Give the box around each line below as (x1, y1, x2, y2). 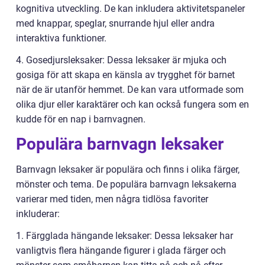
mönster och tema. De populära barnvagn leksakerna (16, 179, 237, 190)
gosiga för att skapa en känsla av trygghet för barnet (16, 69, 235, 81)
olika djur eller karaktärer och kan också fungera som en (16, 99, 249, 111)
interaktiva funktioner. (16, 33, 106, 44)
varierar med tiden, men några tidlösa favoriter (16, 193, 208, 205)
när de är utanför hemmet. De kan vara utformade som (16, 84, 244, 96)
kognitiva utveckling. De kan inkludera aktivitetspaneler (16, 3, 245, 15)
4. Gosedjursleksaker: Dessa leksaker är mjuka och (16, 54, 227, 66)
